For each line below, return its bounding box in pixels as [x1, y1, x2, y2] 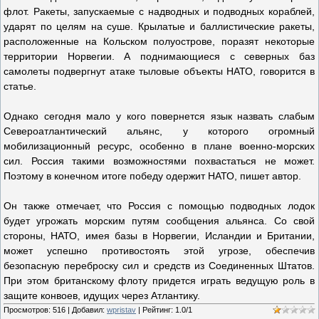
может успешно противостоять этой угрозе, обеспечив [4, 245, 315, 256]
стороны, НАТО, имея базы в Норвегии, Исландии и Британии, [4, 230, 315, 241]
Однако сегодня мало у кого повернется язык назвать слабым [4, 110, 315, 122]
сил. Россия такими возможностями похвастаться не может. [4, 155, 315, 167]
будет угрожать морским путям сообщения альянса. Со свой [4, 215, 315, 226]
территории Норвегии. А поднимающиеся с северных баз [4, 51, 315, 62]
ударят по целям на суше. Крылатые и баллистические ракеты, [4, 21, 315, 32]
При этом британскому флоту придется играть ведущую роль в [4, 275, 315, 286]
